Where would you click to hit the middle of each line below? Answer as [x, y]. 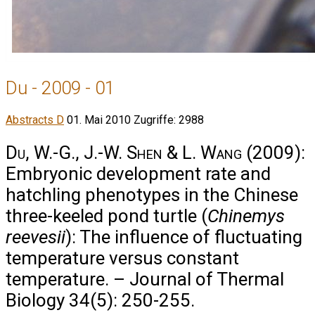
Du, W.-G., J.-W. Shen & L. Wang [124, 152]
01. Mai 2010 [100, 120]
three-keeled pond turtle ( [107, 216]
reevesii [36, 237]
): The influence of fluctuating [184, 237]
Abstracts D [35, 120]
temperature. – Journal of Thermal [145, 279]
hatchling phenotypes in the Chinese [152, 194]
